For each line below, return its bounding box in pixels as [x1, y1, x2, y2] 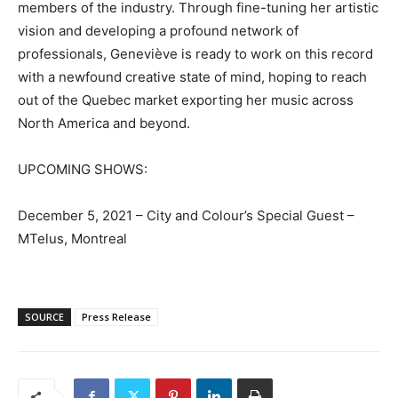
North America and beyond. [18, 115, 190, 132]
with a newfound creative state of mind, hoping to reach [18, 68, 367, 86]
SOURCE [25, 310, 64, 324]
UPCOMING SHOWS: [18, 161, 147, 179]
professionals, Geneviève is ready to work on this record [18, 45, 373, 63]
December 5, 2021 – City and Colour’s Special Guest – [18, 207, 354, 225]
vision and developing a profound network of [18, 22, 298, 40]
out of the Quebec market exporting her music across [18, 92, 354, 109]
